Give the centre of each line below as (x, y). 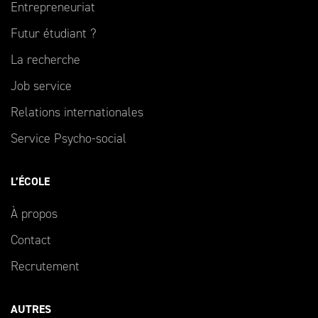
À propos (34, 214)
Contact (31, 240)
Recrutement (45, 267)
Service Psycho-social (68, 139)
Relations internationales (77, 113)
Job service (41, 86)
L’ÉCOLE (30, 182)
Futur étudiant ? (54, 34)
